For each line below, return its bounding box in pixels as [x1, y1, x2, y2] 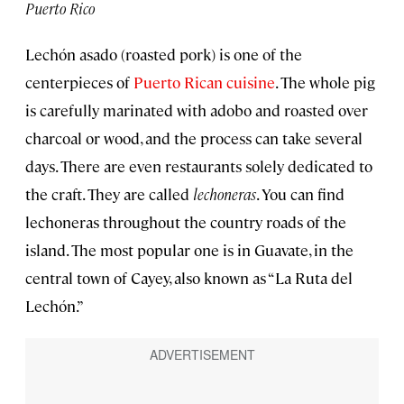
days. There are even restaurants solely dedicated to [25, 155, 372, 176]
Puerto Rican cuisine [133, 71, 275, 92]
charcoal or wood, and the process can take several [25, 127, 363, 148]
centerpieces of [25, 71, 133, 92]
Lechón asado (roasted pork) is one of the [25, 43, 302, 64]
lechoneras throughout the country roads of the [25, 211, 346, 232]
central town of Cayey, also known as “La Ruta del [25, 267, 353, 288]
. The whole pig [275, 71, 375, 92]
